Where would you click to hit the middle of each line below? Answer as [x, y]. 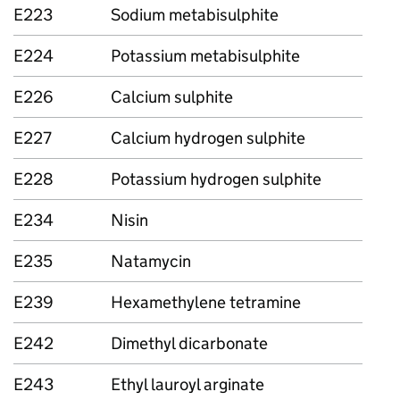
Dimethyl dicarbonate [189, 343]
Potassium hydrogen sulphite [216, 179]
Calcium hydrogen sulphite [208, 138]
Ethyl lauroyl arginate [187, 384]
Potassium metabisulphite [205, 56]
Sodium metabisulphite [195, 15]
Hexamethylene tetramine [206, 302]
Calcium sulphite [172, 97]
